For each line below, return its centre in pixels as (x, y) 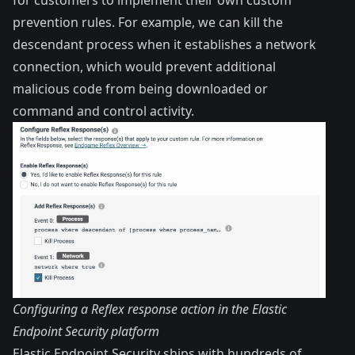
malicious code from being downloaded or (140, 88)
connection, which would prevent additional (144, 66)
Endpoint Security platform (86, 332)
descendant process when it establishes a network (164, 44)
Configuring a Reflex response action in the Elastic (150, 309)
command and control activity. (103, 111)
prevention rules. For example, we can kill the (148, 22)
